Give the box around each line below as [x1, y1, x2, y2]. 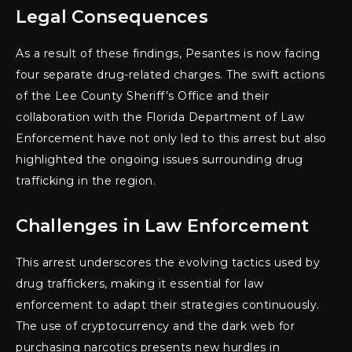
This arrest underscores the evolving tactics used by [16, 255, 320, 269]
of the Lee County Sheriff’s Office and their [16, 88, 269, 103]
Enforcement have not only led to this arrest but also [16, 130, 327, 145]
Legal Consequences [16, 5, 208, 27]
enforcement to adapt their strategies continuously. [16, 297, 320, 312]
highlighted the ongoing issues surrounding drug [16, 152, 303, 167]
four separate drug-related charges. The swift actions [16, 67, 325, 82]
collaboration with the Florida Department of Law [16, 109, 304, 124]
